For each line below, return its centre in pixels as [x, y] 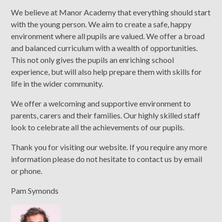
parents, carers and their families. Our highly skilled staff [106, 115]
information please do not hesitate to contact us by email [107, 159]
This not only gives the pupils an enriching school [93, 59]
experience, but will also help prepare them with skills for [107, 71]
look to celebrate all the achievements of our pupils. [98, 127]
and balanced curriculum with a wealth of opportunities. [105, 48]
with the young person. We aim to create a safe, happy [101, 24]
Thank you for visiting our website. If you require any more [109, 147]
